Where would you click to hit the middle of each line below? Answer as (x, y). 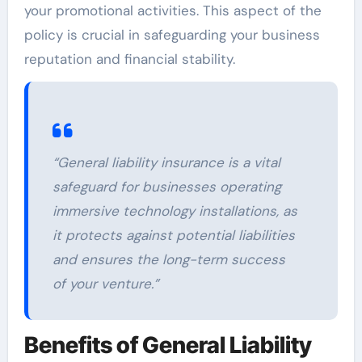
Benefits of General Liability (168, 345)
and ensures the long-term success (168, 259)
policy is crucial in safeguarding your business (172, 34)
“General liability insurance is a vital (166, 162)
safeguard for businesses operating (166, 186)
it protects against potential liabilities (173, 235)
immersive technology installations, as (175, 210)
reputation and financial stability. (129, 59)
